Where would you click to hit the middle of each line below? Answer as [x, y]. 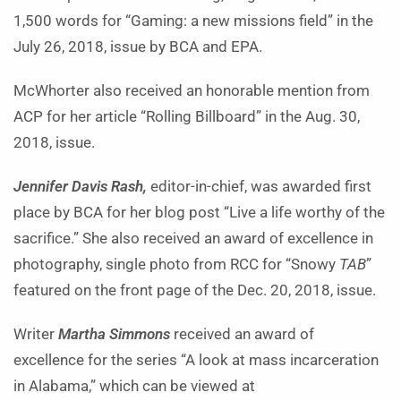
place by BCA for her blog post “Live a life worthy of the [199, 212]
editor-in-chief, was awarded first [259, 186]
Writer [36, 334]
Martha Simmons [114, 334]
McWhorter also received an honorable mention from [192, 90]
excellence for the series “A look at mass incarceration [196, 360]
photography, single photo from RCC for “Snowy [176, 264]
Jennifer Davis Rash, [80, 186]
